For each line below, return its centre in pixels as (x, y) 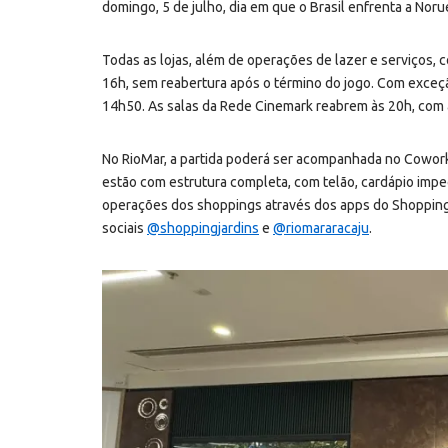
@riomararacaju (321, 228)
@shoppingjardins (203, 228)
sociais (124, 228)
